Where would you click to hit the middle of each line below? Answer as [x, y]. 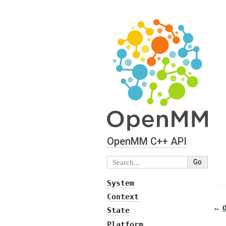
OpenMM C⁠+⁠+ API [147, 141]
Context [123, 197]
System [121, 183]
